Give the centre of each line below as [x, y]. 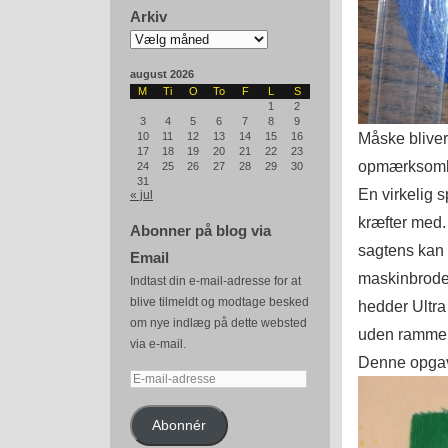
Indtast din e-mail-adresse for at [215, 281]
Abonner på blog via [200, 230]
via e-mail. [158, 344]
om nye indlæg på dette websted [218, 323]
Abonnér [178, 425]
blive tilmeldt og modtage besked [219, 302]
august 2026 [162, 74]
